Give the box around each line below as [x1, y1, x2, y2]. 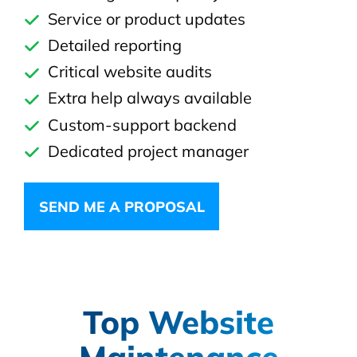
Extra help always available [47, 88, 252, 108]
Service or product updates [47, 8, 245, 29]
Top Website [83, 301, 274, 342]
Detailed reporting [47, 35, 182, 56]
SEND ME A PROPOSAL [38, 197, 205, 215]
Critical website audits [47, 61, 212, 82]
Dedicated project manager [47, 140, 249, 161]
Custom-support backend [47, 114, 237, 135]
